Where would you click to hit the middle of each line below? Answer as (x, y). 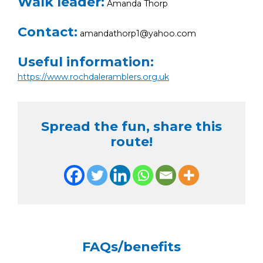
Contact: (48, 32)
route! (131, 141)
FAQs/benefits (131, 247)
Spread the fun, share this (131, 126)
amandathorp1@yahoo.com (137, 33)
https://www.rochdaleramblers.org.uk (93, 77)
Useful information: (86, 62)
